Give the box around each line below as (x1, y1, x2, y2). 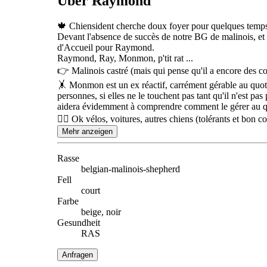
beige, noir (81, 206, 121, 217)
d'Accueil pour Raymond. (57, 42, 154, 52)
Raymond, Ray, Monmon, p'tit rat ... (57, 52, 193, 63)
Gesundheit (57, 217, 100, 228)
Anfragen (62, 250, 93, 259)
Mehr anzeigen (62, 126, 113, 136)
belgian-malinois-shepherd (81, 163, 180, 174)
